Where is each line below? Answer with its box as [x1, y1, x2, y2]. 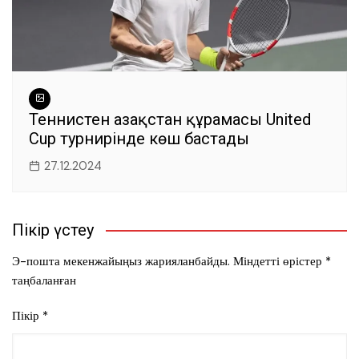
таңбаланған [12, 272, 76, 289]
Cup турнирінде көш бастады [29, 129, 249, 149]
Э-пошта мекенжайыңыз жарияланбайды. [12, 253, 233, 270]
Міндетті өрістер [233, 253, 325, 270]
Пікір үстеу [12, 220, 94, 240]
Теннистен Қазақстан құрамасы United [29, 110, 311, 130]
